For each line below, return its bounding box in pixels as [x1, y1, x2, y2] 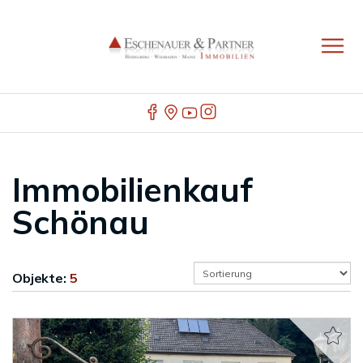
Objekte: [12, 270, 70, 286]
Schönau [12, 202, 149, 242]
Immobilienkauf [12, 169, 253, 210]
